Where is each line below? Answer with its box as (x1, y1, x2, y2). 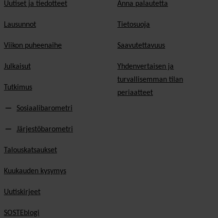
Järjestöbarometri (17, 125, 73, 133)
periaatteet (117, 89, 153, 97)
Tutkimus (4, 83, 32, 91)
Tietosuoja (117, 20, 150, 29)
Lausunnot (4, 20, 36, 29)
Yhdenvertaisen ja (117, 62, 174, 71)
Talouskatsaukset (4, 146, 57, 154)
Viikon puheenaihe (4, 41, 62, 50)
